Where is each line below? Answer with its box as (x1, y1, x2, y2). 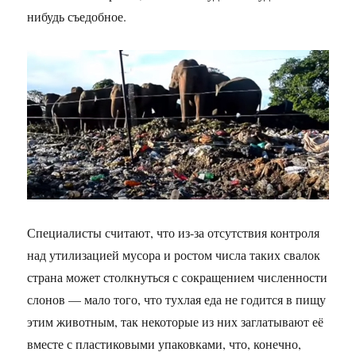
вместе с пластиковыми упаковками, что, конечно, (27, 335, 302, 353)
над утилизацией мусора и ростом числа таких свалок (27, 246, 321, 264)
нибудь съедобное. (27, 8, 127, 25)
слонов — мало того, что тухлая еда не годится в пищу (27, 291, 327, 308)
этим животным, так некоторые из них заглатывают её (27, 313, 324, 331)
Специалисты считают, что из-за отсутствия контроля (27, 224, 320, 242)
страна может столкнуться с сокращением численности (27, 269, 328, 286)
